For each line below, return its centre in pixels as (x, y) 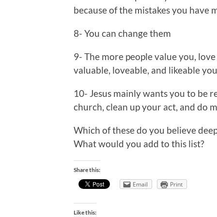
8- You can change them (122, 33)
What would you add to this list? (139, 144)
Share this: (87, 170)
